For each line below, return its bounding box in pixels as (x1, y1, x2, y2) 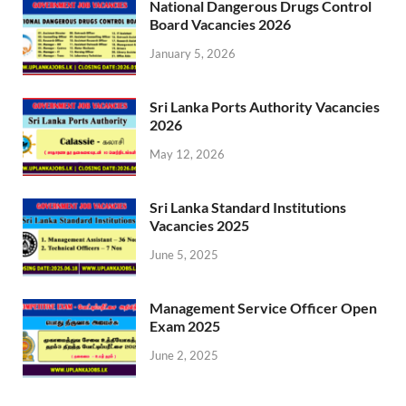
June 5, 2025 (150, 247, 218, 263)
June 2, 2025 (150, 348, 218, 363)
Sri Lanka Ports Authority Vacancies (150, 98, 380, 116)
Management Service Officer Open (150, 299, 377, 317)
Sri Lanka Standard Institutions (150, 198, 346, 217)
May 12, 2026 (150, 146, 225, 161)
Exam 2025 (150, 317, 220, 335)
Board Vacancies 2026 (150, 15, 291, 34)
